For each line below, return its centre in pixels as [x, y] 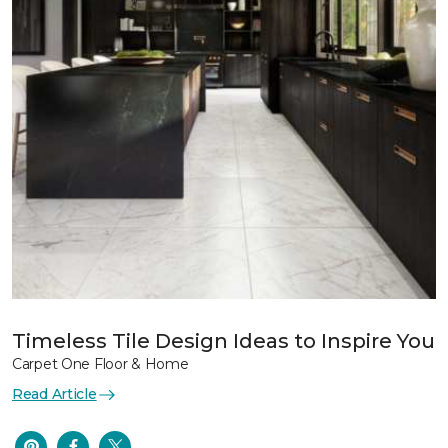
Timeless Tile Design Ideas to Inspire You [223, 341]
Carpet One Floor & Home [100, 364]
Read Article [54, 394]
